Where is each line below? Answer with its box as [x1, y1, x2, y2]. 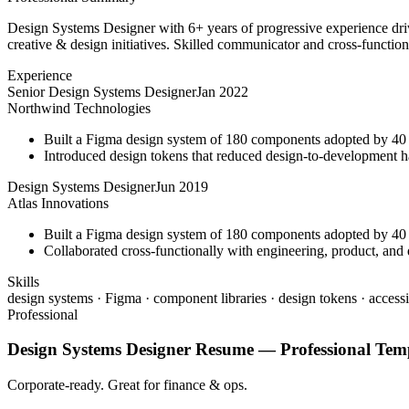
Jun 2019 [155, 178, 208, 194]
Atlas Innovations [7, 194, 109, 211]
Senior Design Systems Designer [7, 83, 196, 100]
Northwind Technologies [7, 100, 151, 116]
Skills [7, 273, 39, 289]
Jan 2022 [196, 83, 248, 100]
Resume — [191, 340, 280, 360]
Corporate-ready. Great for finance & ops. [7, 377, 247, 393]
